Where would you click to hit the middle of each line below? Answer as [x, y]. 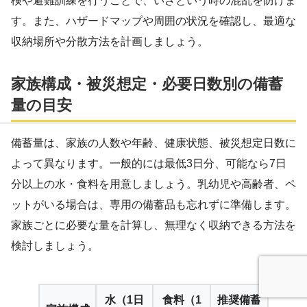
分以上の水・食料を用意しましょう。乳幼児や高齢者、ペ [153, 184]
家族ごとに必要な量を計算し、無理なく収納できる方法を [153, 225]
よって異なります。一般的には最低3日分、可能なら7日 [149, 164]
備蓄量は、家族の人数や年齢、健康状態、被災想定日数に [153, 143]
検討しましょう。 [55, 246]
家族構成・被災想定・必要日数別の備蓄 [147, 84]
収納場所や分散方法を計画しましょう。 [110, 41]
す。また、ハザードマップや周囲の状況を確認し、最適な [153, 21]
